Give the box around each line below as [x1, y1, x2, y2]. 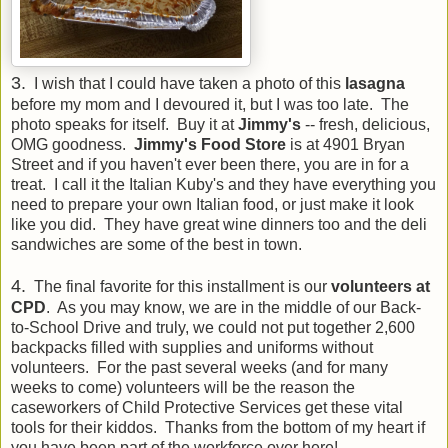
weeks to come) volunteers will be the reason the [11, 378, 355, 396]
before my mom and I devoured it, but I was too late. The [11, 95, 409, 113]
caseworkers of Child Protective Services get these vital [11, 398, 403, 416]
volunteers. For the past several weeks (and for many [11, 358, 388, 376]
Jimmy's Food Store [134, 135, 286, 153]
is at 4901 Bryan [286, 135, 405, 153]
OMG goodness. [11, 135, 134, 153]
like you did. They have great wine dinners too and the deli [11, 215, 427, 233]
